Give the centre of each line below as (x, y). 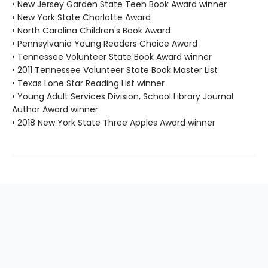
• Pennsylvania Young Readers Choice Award (105, 43)
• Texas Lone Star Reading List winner (88, 83)
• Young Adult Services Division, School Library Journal (123, 96)
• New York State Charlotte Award (81, 17)
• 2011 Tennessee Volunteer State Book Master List (115, 70)
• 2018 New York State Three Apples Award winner (114, 122)
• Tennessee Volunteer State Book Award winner (112, 57)
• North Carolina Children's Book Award (91, 30)
